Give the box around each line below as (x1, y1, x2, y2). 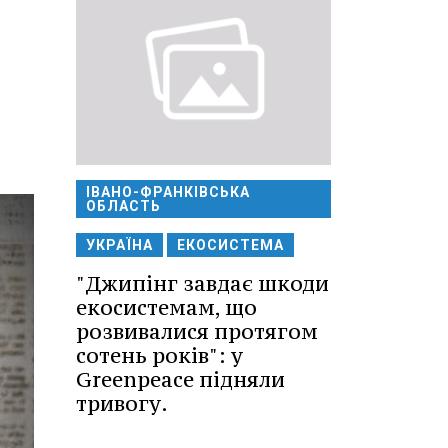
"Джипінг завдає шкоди (76, 269, 329, 297)
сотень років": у (76, 341, 243, 369)
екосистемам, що (76, 293, 257, 321)
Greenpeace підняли (76, 365, 285, 393)
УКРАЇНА (86, 236, 153, 253)
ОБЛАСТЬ (86, 197, 161, 214)
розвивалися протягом (76, 317, 318, 345)
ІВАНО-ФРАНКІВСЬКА (86, 183, 250, 200)
